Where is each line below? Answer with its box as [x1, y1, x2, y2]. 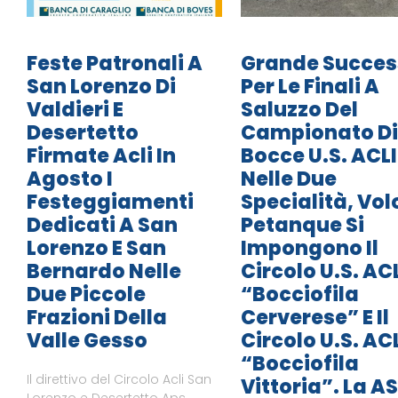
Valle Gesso [27, 327, 147, 355]
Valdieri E [27, 96, 123, 124]
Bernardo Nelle [27, 258, 181, 286]
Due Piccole [27, 281, 146, 309]
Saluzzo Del [240, 96, 358, 124]
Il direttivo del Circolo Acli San [27, 370, 211, 389]
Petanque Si [240, 211, 364, 240]
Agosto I [27, 165, 113, 194]
